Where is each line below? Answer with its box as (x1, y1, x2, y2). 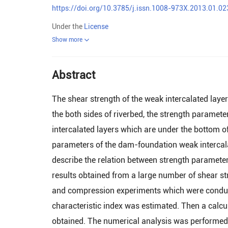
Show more (52, 36, 82, 43)
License (84, 22, 108, 31)
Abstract (52, 69, 95, 81)
